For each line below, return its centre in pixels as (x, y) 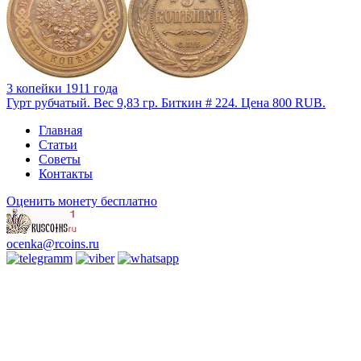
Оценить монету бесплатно (82, 201)
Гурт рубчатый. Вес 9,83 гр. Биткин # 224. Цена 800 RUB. (166, 102)
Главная (60, 130)
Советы (60, 159)
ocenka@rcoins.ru (53, 243)
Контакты (66, 173)
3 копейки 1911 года (62, 88)
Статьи (58, 144)
